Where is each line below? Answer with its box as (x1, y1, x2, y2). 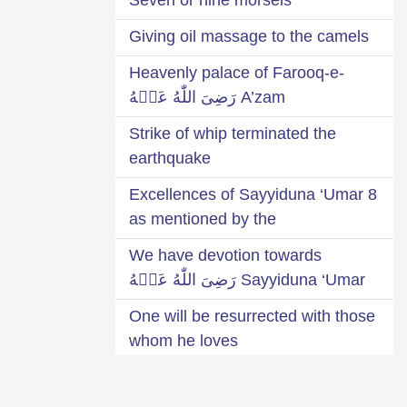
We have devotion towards (129, 245, 322, 264)
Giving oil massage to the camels (129, 26, 369, 45)
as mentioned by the (129, 209, 276, 228)
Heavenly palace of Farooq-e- (129, 63, 344, 82)
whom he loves (129, 331, 238, 350)
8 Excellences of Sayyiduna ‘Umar (129, 184, 363, 203)
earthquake (129, 148, 211, 167)
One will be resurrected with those (129, 306, 375, 325)
